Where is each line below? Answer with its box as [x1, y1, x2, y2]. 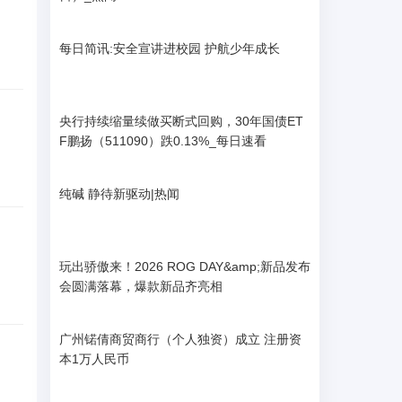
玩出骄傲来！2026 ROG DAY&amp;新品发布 [59, 259, 310, 274]
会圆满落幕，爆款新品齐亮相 [59, 279, 223, 293]
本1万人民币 [59, 352, 129, 366]
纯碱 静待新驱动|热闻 [59, 187, 179, 201]
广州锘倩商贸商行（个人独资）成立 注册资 [59, 332, 301, 346]
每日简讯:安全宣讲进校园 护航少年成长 [59, 41, 280, 56]
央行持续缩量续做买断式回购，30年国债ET [59, 114, 303, 128]
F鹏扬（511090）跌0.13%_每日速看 [59, 134, 267, 148]
